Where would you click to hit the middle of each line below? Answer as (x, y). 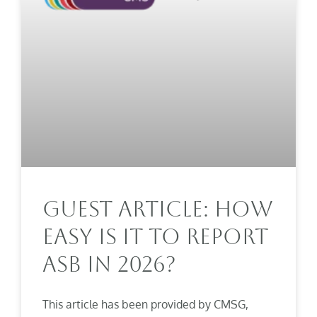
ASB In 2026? (109, 265)
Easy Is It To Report (155, 237)
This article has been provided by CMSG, (145, 305)
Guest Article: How (158, 209)
